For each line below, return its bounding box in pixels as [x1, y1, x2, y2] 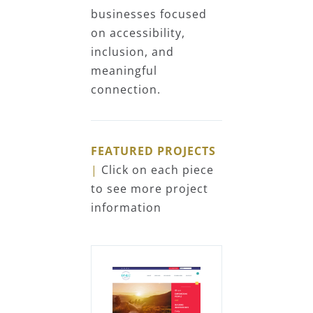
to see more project [91, 181, 208, 196]
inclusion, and [91, 44, 174, 59]
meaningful [91, 63, 157, 78]
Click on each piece [101, 162, 214, 177]
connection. [91, 82, 161, 97]
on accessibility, [91, 25, 185, 41]
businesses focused [91, 6, 207, 22]
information [91, 200, 161, 215]
